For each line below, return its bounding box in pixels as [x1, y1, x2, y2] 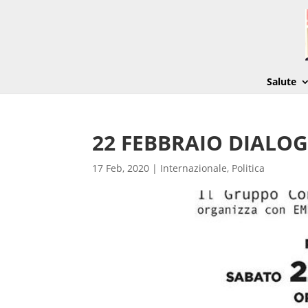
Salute [266, 75, 296, 88]
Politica [232, 162, 265, 175]
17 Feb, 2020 [92, 162, 150, 175]
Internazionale [160, 162, 228, 175]
